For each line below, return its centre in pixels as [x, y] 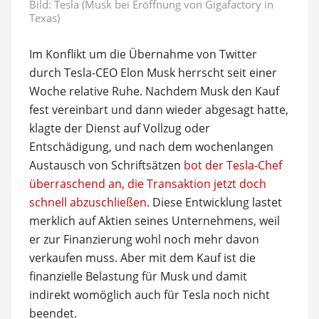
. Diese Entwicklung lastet [214, 202]
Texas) [44, 17]
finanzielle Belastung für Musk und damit [138, 276]
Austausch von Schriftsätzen [106, 165]
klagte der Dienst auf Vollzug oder [119, 128]
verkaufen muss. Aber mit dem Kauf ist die [142, 257]
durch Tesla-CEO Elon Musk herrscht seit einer [153, 72]
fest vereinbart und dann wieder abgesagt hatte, [158, 109]
